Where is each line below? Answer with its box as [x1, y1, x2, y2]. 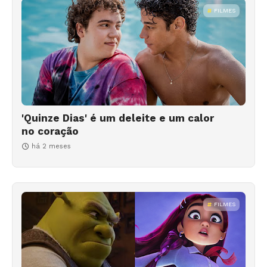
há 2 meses [32, 142, 71, 150]
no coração [21, 125, 79, 137]
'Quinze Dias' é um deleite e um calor [21, 111, 214, 124]
